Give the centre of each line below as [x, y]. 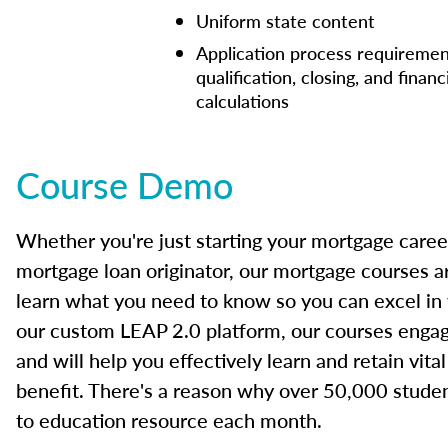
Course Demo [124, 184]
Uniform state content [285, 20]
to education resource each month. [169, 420]
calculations [242, 100]
